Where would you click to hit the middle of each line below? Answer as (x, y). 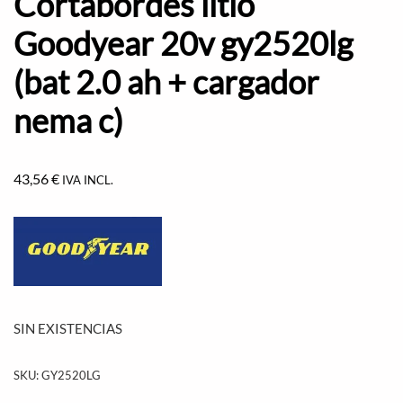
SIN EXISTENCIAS (68, 328)
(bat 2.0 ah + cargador (166, 82)
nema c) (68, 121)
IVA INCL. (88, 180)
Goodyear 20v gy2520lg (183, 43)
